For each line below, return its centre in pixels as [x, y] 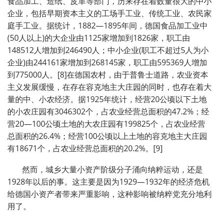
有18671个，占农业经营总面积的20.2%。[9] [85, 148]
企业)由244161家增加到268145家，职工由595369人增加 [107, 62]
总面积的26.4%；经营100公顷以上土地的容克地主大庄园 [107, 136]
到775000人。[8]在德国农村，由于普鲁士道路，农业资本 [108, 74]
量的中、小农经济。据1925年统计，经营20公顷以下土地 [107, 99]
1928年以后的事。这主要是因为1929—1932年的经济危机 [109, 181]
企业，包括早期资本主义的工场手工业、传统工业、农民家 [110, 13]
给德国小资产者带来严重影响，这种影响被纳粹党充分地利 [110, 194]
